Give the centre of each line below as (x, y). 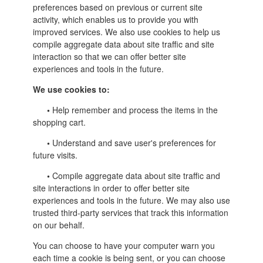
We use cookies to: (71, 89)
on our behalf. (58, 225)
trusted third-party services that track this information (130, 212)
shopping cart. (59, 122)
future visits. (55, 155)
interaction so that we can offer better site (109, 56)
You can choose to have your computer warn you (124, 245)
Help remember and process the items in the (134, 109)
